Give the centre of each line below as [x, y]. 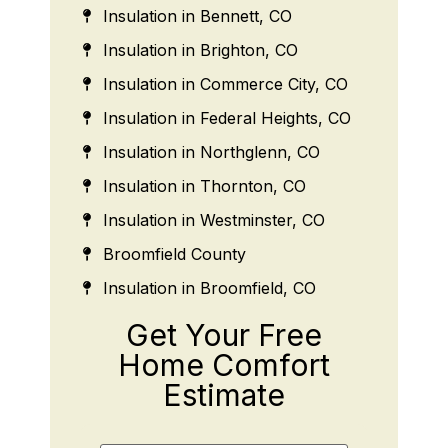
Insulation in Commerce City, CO [225, 83]
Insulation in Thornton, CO [204, 185]
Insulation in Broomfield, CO [209, 287]
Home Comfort [224, 364]
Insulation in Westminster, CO [213, 219]
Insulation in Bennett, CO [197, 15]
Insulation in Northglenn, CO [211, 151]
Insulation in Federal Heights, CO [226, 117]
